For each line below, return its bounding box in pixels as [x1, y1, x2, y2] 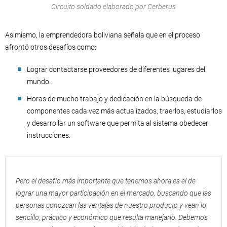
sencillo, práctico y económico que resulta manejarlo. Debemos [16, 213, 208, 221]
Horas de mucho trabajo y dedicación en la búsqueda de [27, 94, 202, 103]
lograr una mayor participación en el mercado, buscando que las [16, 188, 211, 197]
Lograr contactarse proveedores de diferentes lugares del [27, 65, 205, 73]
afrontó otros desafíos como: [5, 43, 96, 51]
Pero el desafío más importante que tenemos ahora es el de [16, 176, 196, 185]
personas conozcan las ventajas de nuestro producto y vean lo [16, 201, 206, 209]
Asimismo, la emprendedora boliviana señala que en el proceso [5, 30, 200, 39]
